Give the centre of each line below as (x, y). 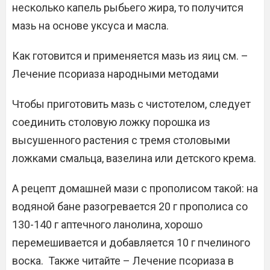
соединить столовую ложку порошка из (111, 122)
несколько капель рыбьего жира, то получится (128, 8)
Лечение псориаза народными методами (115, 74)
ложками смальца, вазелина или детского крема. (134, 158)
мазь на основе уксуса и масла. (90, 26)
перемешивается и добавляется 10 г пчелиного (131, 243)
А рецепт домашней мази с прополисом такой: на (135, 188)
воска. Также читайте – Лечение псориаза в (123, 261)
